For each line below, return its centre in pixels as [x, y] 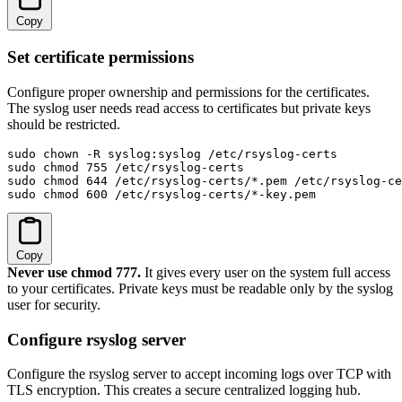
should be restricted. [64, 124]
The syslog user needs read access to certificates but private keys [189, 108]
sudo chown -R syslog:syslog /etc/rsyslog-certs [172, 153]
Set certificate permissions [100, 57]
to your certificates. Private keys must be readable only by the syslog [200, 288]
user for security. [54, 304]
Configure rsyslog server [96, 339]
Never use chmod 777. [74, 272]
